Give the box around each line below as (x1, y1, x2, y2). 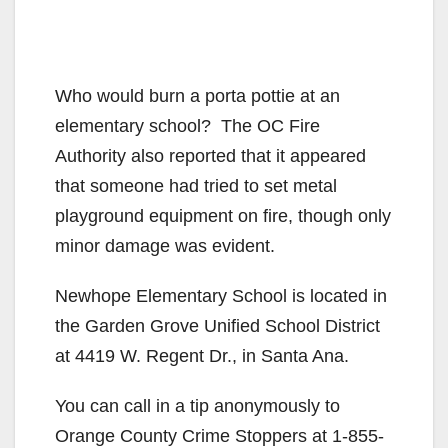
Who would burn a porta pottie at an (55, 86, 340, 107)
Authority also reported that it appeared (55, 146, 366, 167)
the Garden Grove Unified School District (55, 316, 380, 337)
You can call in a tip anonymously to (55, 396, 340, 417)
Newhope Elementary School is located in (55, 286, 387, 307)
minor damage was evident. (55, 236, 275, 257)
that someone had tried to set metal (55, 176, 337, 197)
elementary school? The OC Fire (55, 116, 320, 137)
